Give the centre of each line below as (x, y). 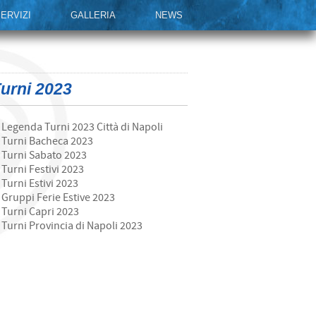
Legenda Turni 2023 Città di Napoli (83, 127)
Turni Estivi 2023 (40, 183)
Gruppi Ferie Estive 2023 (59, 197)
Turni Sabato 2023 (44, 155)
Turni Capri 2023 (41, 212)
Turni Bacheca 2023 (48, 141)
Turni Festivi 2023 (43, 169)
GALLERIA (93, 15)
